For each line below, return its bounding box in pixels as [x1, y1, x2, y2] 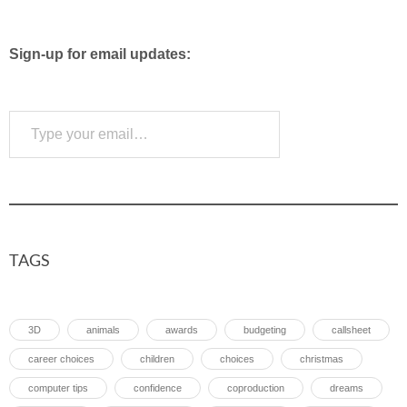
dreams [330, 382, 363, 393]
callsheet [332, 324, 371, 335]
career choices [28, 353, 94, 364]
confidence [134, 382, 182, 393]
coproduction [227, 382, 284, 393]
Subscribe [311, 126, 376, 142]
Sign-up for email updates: [9, 46, 191, 62]
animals [86, 324, 120, 335]
